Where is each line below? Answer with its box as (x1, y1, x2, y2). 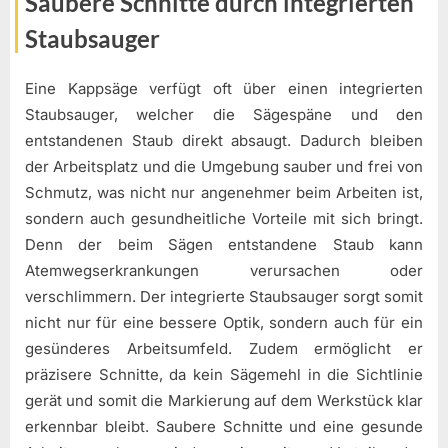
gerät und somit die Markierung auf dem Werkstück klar (25, 391, 423, 411)
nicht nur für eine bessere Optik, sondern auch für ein (25, 313, 423, 333)
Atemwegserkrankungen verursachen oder (25, 261, 423, 281)
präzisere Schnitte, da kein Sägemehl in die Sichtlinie (25, 365, 423, 385)
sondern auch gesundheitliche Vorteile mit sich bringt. (25, 209, 423, 229)
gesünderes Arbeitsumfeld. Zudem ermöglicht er (25, 339, 423, 359)
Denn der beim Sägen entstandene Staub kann (25, 235, 423, 255)
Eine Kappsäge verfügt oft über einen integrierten (25, 79, 423, 99)
